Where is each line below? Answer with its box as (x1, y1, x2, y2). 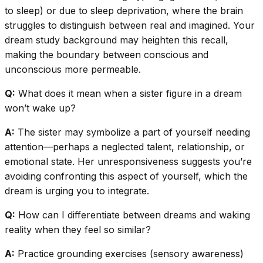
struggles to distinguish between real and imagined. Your (5, 19, 255, 32)
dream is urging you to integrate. (5, 185, 149, 197)
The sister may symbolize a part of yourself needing (15, 126, 250, 139)
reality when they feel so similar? (5, 224, 151, 236)
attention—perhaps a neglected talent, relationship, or (5, 141, 245, 153)
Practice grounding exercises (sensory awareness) (15, 248, 244, 260)
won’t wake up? (5, 102, 76, 114)
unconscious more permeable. (5, 63, 141, 76)
